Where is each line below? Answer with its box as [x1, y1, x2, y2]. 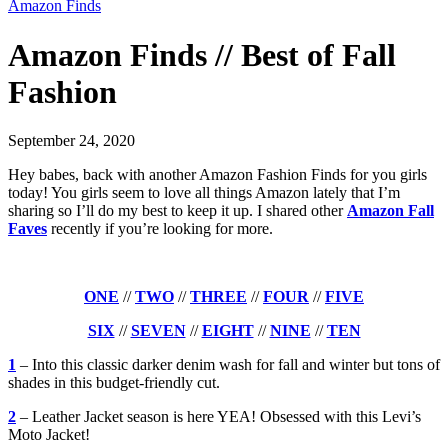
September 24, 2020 [8, 132, 135, 150]
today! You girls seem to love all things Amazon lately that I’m [8, 184, 400, 202]
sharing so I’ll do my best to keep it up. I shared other [8, 202, 347, 220]
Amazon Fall [347, 202, 434, 220]
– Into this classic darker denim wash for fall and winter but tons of [16, 356, 440, 374]
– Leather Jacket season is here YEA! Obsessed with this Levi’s [16, 408, 421, 426]
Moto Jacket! [8, 426, 90, 444]
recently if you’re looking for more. [47, 220, 273, 238]
